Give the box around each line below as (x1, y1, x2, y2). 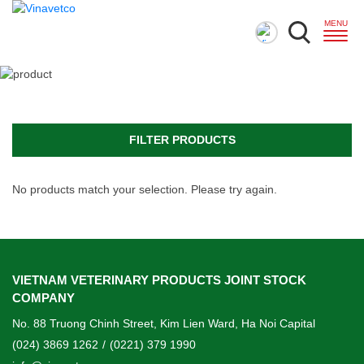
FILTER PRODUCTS (128, 132, 236, 146)
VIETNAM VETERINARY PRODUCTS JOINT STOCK (12, 273, 306, 287)
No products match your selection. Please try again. (12, 182, 277, 196)
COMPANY (12, 291, 75, 305)
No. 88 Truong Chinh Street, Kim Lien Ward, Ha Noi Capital (12, 316, 315, 330)
